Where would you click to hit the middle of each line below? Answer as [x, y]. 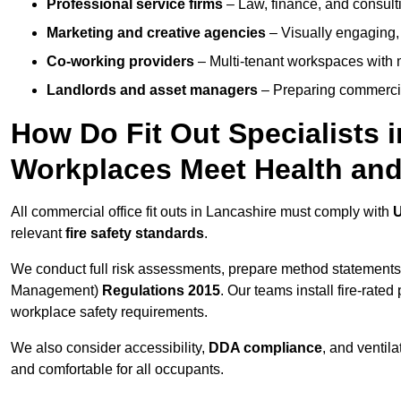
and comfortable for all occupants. [117, 370]
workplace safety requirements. [109, 312]
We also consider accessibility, [110, 348]
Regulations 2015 [161, 291]
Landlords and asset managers [152, 90]
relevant [38, 234]
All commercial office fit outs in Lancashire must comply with [202, 212]
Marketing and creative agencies [156, 33]
